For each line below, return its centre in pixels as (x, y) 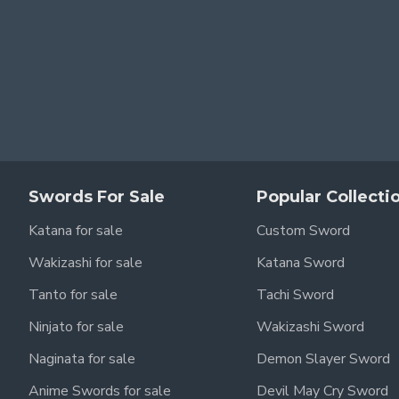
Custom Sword (303, 231)
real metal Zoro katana (216, 208)
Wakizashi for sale (85, 263)
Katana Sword (301, 263)
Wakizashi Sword (310, 327)
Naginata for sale (82, 359)
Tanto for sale (73, 295)
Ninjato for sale (76, 327)
